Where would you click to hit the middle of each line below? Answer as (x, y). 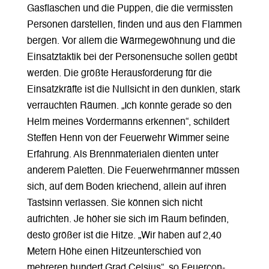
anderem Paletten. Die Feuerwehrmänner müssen (133, 171)
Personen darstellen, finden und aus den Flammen (134, 25)
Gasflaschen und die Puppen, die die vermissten (130, 9)
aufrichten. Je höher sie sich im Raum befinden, (128, 219)
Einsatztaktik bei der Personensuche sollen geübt (132, 57)
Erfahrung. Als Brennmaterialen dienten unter (122, 155)
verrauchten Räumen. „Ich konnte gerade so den (129, 106)
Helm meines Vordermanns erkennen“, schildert (128, 122)
